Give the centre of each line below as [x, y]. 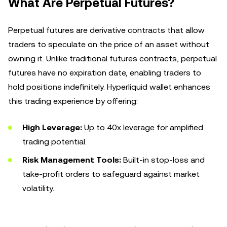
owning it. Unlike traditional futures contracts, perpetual [112, 59]
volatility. [38, 188]
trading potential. [54, 142]
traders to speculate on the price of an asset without [109, 44]
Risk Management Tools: [72, 160]
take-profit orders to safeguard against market [111, 174]
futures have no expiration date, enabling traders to [105, 73]
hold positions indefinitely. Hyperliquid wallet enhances [109, 87]
